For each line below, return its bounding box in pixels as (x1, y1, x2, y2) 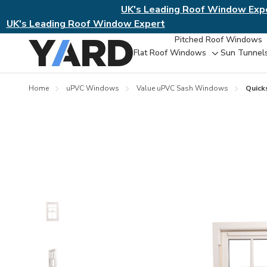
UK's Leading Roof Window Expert (6, 17, 165, 30)
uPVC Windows (66, 83, 119, 93)
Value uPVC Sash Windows (136, 83, 228, 93)
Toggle (211, 53, 243, 67)
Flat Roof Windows (133, 47, 206, 58)
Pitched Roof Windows (174, 34, 262, 45)
